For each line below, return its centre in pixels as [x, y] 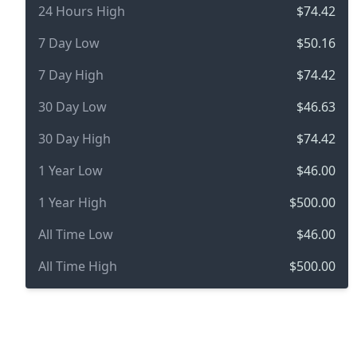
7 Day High [71, 75]
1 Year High [73, 203]
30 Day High [75, 139]
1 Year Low [71, 171]
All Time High [78, 267]
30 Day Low [73, 107]
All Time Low [76, 235]
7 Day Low [69, 43]
